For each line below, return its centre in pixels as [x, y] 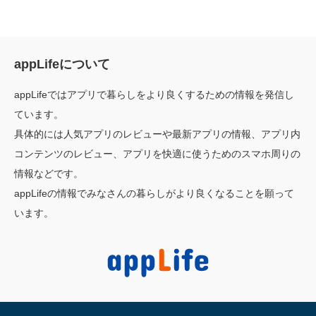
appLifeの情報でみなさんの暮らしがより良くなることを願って [154, 193]
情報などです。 [49, 173]
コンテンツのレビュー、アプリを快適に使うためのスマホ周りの [157, 153]
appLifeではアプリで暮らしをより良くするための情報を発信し [154, 94]
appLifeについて [62, 64]
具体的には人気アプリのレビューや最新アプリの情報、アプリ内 [157, 134]
